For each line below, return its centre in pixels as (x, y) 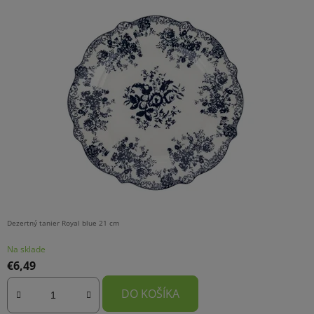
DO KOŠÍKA (150, 294)
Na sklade (26, 250)
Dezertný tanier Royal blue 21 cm (63, 223)
